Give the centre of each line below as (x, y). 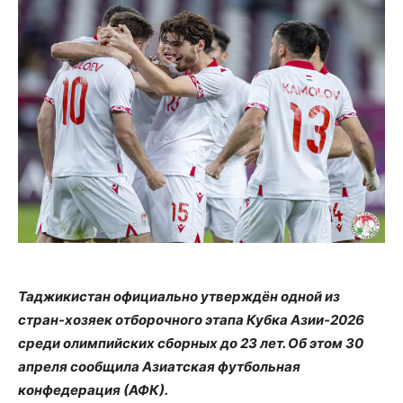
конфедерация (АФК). (93, 390)
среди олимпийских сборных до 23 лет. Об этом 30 (191, 343)
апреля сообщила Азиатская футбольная (159, 367)
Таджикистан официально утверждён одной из (179, 296)
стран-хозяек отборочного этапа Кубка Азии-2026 (191, 320)
